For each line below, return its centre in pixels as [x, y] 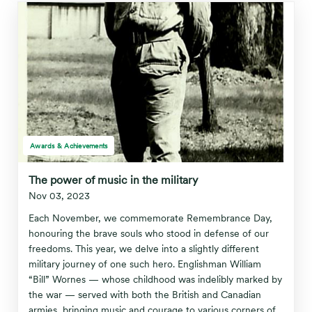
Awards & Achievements [69, 146]
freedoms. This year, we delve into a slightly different [144, 249]
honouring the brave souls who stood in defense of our [149, 233]
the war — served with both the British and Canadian [145, 295]
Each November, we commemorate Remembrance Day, [150, 218]
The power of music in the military [113, 180]
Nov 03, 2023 [59, 196]
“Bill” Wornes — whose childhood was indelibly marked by [155, 279]
